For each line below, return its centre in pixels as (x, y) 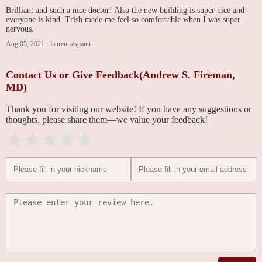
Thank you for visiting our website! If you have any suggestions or (129, 109)
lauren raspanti (70, 44)
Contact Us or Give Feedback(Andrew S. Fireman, (120, 75)
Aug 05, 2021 (25, 44)
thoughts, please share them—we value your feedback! (107, 119)
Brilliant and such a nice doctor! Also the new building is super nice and (125, 10)
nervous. (20, 29)
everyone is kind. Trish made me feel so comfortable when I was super (123, 19)
